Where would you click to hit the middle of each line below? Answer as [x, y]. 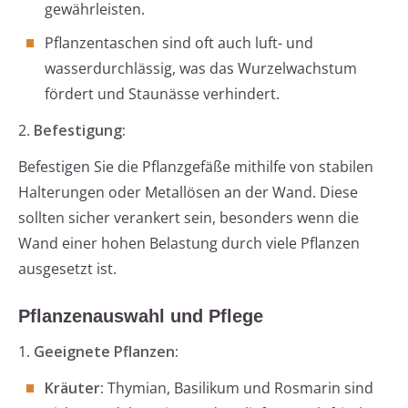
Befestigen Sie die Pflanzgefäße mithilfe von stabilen [196, 167]
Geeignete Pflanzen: [106, 352]
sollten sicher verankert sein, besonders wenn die [189, 218]
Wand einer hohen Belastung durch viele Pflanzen [189, 244]
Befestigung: [80, 131]
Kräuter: [74, 388]
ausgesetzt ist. [67, 269]
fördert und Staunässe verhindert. [162, 94]
